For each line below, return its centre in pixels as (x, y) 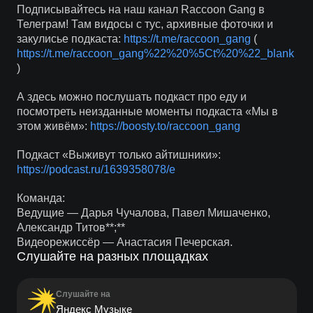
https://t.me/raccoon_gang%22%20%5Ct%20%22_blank (155, 53)
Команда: (41, 198)
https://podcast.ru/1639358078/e (96, 169)
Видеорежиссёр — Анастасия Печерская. (124, 242)
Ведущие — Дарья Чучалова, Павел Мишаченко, (143, 213)
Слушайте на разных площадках (112, 256)
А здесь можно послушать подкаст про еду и (131, 97)
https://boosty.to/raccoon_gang (165, 126)
